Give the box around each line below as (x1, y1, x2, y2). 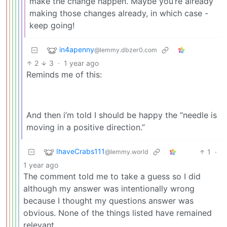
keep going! (29, 20, 74, 31)
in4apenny (59, 45, 94, 54)
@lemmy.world (105, 148, 148, 156)
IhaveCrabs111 (56, 147, 105, 156)
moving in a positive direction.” (26, 122, 145, 133)
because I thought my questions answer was (23, 196, 194, 206)
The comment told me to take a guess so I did (23, 171, 201, 182)
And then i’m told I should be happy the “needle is (26, 110, 217, 121)
